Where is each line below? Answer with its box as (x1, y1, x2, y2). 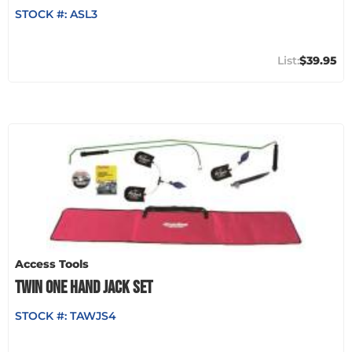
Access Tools (15, 256, 89, 271)
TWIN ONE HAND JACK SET (15, 276, 152, 299)
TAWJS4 (70, 308, 116, 323)
